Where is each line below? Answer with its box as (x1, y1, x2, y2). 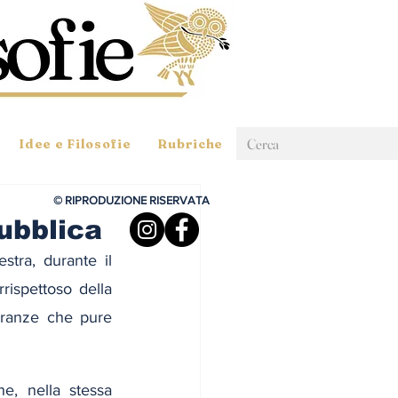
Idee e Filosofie (19, 136, 131, 152)
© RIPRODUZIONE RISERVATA (53, 194, 210, 207)
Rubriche (157, 136, 224, 152)
